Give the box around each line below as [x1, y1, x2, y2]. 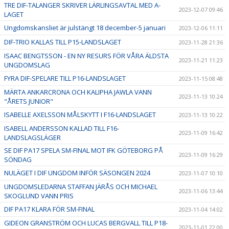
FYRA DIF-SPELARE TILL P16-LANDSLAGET [4, 73, 126, 83]
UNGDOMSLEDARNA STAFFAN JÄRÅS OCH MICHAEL [4, 181, 157, 191]
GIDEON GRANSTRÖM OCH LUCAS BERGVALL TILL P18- [4, 218, 168, 227]
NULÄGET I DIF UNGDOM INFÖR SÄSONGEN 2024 [4, 168, 150, 177]
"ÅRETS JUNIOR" [4, 96, 53, 106]
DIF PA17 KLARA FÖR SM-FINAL [4, 204, 95, 214]
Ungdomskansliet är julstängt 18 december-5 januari [4, 22, 166, 32]
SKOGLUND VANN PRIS [4, 191, 74, 200]
